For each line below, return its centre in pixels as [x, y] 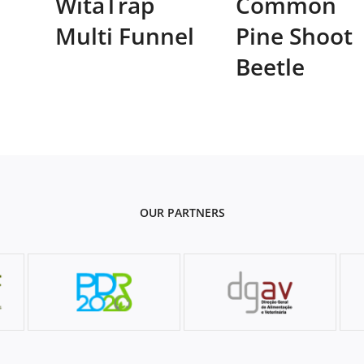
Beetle [270, 66]
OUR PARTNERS [182, 212]
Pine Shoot [294, 35]
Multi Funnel [125, 35]
